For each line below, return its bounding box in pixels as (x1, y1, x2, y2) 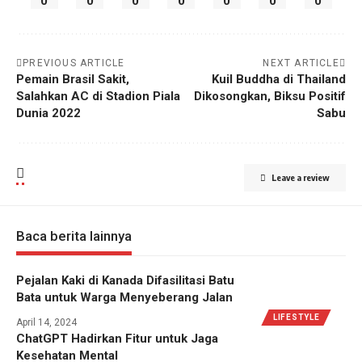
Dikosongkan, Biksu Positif (194, 88, 346, 103)
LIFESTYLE (273, 312, 320, 322)
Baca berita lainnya (16, 227, 132, 244)
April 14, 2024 (16, 316, 77, 328)
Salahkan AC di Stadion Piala (16, 88, 180, 103)
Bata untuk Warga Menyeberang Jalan (16, 289, 233, 305)
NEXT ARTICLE (263, 57, 339, 69)
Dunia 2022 (16, 105, 81, 120)
